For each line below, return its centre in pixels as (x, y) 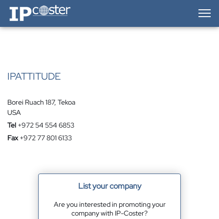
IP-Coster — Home (35, 7)
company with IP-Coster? (109, 213)
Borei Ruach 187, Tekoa (41, 102)
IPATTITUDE (34, 76)
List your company (109, 186)
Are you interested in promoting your (109, 204)
